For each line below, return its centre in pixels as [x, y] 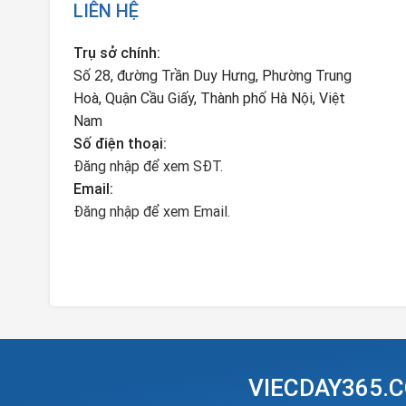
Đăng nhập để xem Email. [152, 211]
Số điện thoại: [120, 143]
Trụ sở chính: [117, 53]
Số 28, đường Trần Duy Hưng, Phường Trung [213, 75]
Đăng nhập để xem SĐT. [148, 166]
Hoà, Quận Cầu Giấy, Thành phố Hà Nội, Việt [209, 98]
